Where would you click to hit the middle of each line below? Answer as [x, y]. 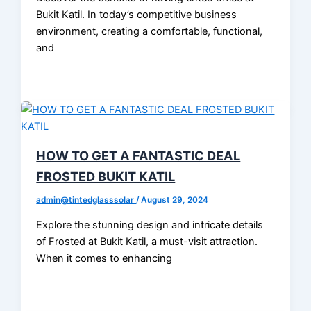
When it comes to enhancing [104, 258]
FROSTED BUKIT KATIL [106, 177]
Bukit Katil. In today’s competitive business [137, 14]
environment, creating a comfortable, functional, [150, 31]
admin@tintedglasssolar [86, 200]
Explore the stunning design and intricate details [150, 225]
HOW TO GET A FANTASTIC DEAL [138, 156]
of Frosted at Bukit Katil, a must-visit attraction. [147, 241]
